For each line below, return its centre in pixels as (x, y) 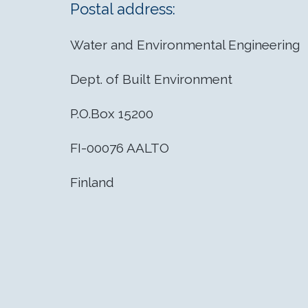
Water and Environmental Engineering (185, 45)
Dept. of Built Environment (151, 79)
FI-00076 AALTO (120, 148)
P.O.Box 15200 (112, 114)
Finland (92, 183)
